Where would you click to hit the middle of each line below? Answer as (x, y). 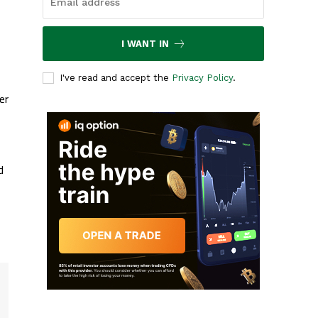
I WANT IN (145, 44)
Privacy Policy (203, 78)
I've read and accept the (116, 78)
